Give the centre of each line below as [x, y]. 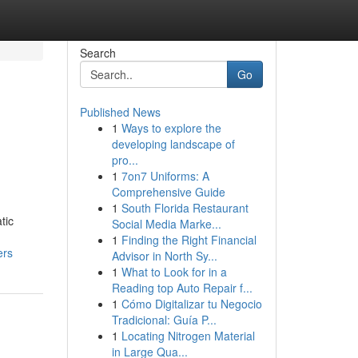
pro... [125, 160]
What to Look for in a [174, 272]
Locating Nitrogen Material [188, 336]
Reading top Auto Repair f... [182, 288]
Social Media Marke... [166, 224]
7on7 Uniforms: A [165, 176]
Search [97, 53]
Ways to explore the [171, 128]
